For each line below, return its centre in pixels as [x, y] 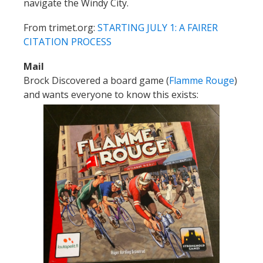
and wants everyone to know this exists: [111, 94]
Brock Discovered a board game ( [96, 80]
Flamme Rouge [202, 80]
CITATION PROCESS [68, 41]
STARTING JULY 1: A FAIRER [158, 27]
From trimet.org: [60, 27]
